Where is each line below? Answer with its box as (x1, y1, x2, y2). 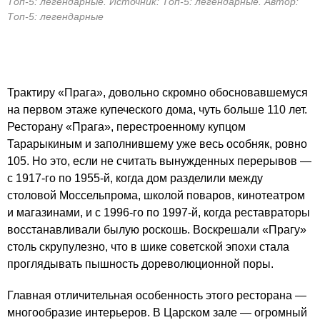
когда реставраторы (201, 206, 310, 219)
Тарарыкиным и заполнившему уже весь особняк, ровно (7, 138, 307, 150)
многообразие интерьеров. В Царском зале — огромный (7, 306, 307, 319)
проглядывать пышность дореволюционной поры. (7, 258, 274, 270)
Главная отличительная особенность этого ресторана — (7, 289, 306, 301)
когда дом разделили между (113, 172, 263, 184)
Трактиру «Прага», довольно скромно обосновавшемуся (7, 86, 308, 99)
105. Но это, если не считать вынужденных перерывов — (7, 155, 311, 167)
